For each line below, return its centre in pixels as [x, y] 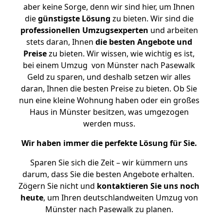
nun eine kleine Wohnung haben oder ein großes [109, 100]
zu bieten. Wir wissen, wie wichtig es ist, [121, 54]
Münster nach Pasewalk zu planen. [109, 209]
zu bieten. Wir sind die [152, 18]
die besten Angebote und [144, 42]
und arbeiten [173, 30]
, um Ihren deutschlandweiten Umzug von [120, 198]
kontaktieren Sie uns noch [148, 186]
